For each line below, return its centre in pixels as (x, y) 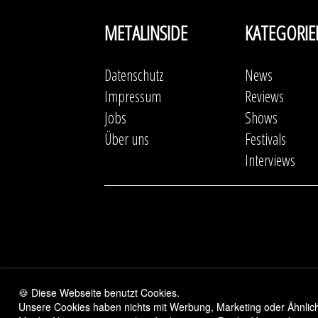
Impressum (133, 96)
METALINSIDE (146, 33)
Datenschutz (134, 75)
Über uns (127, 139)
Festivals (265, 139)
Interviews (270, 160)
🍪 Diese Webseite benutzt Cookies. (99, 292)
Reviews (264, 96)
